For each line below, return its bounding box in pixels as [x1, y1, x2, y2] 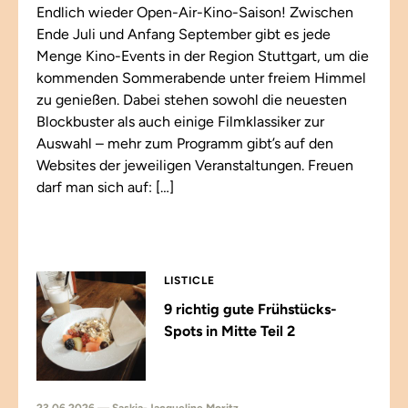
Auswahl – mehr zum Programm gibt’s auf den [36, 135, 333, 152]
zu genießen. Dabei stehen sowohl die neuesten [36, 91, 347, 108]
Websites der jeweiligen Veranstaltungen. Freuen [36, 157, 353, 174]
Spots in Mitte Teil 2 [164, 322, 295, 340]
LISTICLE [164, 274, 215, 287]
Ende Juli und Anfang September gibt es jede [36, 25, 331, 43]
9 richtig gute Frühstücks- [164, 301, 337, 318]
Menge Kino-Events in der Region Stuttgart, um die [36, 47, 369, 65]
